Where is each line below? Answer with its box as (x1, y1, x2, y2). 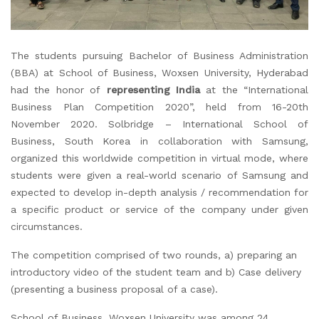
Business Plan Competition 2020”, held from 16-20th (11, 101, 308, 113)
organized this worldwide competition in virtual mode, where (11, 152, 308, 164)
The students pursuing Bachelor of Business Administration (11, 50, 308, 62)
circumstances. (11, 221, 83, 233)
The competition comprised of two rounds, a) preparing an (11, 249, 297, 261)
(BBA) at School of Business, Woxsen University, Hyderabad (11, 67, 308, 79)
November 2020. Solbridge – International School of (11, 118, 308, 130)
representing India (106, 84, 200, 96)
